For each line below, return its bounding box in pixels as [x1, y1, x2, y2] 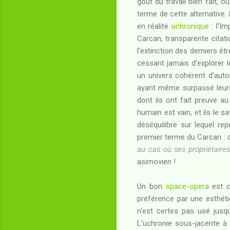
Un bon [137, 181, 166, 191]
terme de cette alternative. [137, 9, 229, 18]
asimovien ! [137, 157, 176, 166]
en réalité [137, 21, 171, 31]
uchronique [171, 21, 209, 31]
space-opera [165, 181, 209, 191]
